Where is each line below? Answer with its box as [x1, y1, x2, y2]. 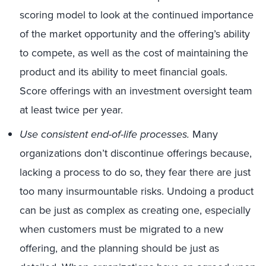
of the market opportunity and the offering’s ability [20, 26, 250, 41]
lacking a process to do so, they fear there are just [20, 164, 251, 179]
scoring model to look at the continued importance [20, 7, 254, 22]
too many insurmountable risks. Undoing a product [20, 183, 254, 198]
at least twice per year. [20, 102, 123, 117]
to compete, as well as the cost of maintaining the [20, 45, 248, 60]
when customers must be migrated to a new [20, 221, 223, 236]
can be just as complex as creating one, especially [20, 202, 251, 217]
